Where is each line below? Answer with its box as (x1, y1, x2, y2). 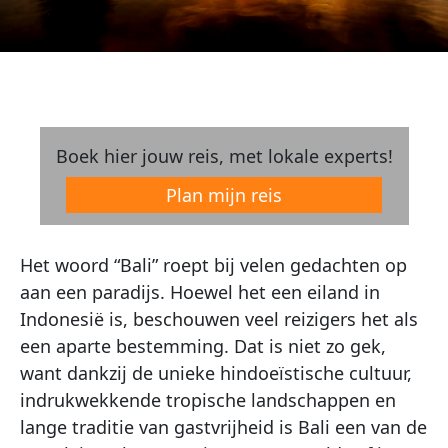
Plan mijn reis (166, 183, 282, 207)
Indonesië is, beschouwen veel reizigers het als (20, 307, 418, 331)
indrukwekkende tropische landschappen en (20, 388, 396, 412)
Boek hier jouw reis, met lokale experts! (55, 144, 393, 168)
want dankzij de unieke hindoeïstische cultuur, (20, 361, 412, 385)
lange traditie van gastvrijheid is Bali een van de (20, 415, 427, 439)
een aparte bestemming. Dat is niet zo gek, (20, 334, 386, 358)
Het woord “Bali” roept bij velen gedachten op (20, 253, 407, 277)
